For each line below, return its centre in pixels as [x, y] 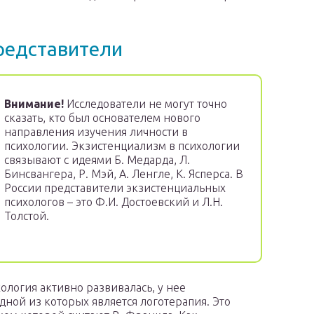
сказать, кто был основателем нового [102, 118]
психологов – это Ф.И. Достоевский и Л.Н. [114, 202]
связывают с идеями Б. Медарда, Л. [97, 160]
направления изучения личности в [96, 132]
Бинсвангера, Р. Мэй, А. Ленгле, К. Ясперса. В [124, 174]
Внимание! [34, 104]
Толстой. [27, 216]
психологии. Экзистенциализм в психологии [122, 146]
